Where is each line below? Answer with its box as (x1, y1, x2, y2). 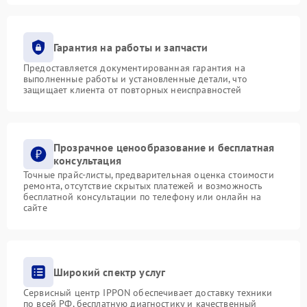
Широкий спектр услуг (53, 265, 166, 279)
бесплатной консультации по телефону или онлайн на (23, 191, 262, 204)
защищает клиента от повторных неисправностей (23, 84, 242, 97)
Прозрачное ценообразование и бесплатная (53, 140, 275, 155)
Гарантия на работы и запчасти (53, 40, 208, 54)
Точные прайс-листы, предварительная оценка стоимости (23, 169, 274, 182)
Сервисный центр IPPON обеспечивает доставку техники (23, 286, 273, 299)
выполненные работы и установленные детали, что (23, 73, 247, 86)
